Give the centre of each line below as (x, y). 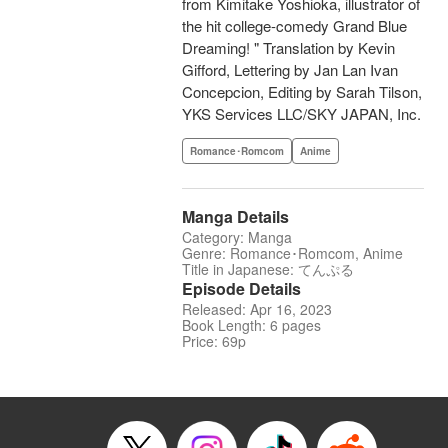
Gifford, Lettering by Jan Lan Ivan (290, 70)
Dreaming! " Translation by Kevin (288, 48)
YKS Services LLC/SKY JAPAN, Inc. (301, 114)
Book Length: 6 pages (251, 325)
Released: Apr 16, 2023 (257, 309)
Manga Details (235, 217)
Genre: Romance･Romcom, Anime (292, 253)
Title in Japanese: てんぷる (268, 269)
